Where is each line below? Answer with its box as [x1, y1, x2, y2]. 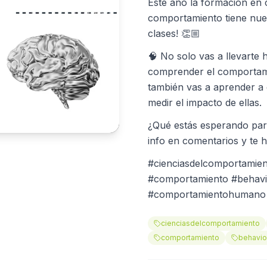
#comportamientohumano [148, 188, 266, 200]
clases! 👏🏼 [148, 27, 200, 39]
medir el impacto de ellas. [148, 97, 265, 108]
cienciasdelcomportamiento [161, 219, 260, 228]
